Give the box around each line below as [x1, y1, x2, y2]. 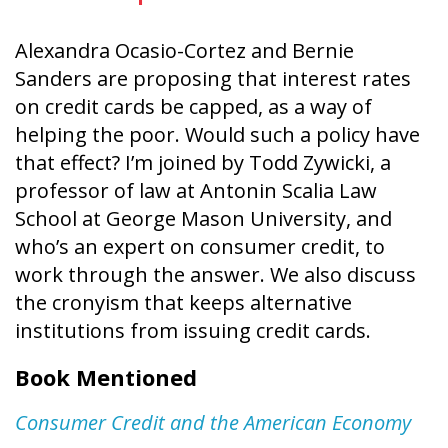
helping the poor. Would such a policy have [15, 120, 420, 148]
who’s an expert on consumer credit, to [15, 232, 385, 260]
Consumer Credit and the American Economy [15, 408, 411, 436]
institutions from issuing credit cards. [15, 316, 371, 344]
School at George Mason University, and [15, 204, 392, 232]
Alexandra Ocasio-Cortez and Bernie [15, 36, 354, 64]
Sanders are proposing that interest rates [15, 64, 411, 92]
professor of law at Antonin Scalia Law [15, 176, 377, 204]
